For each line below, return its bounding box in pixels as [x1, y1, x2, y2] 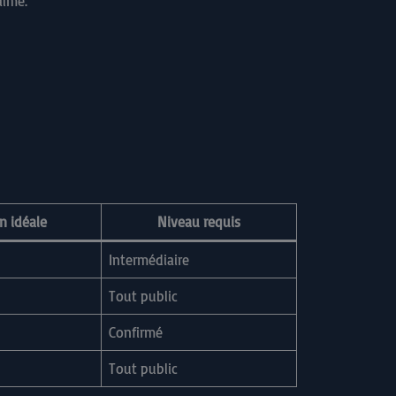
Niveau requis [157, 213, 240, 232]
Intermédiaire [109, 251, 189, 270]
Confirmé [109, 324, 163, 342]
